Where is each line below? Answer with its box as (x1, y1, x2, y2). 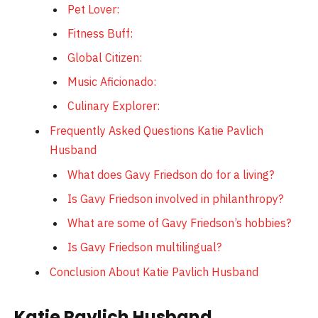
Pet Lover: (67, 2, 119, 17)
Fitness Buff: (67, 26, 133, 41)
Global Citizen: (67, 50, 142, 65)
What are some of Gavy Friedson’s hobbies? (67, 216, 291, 231)
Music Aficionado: (67, 75, 156, 89)
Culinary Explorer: (67, 99, 160, 114)
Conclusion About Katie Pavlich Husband (50, 265, 258, 280)
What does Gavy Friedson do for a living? (67, 168, 274, 182)
